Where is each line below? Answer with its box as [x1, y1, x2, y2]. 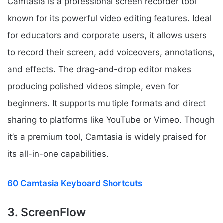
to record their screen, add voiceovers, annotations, [7, 47, 215, 57]
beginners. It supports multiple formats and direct [7, 98, 206, 108]
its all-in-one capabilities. [7, 148, 109, 159]
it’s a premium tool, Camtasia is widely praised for [7, 131, 206, 142]
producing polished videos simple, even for [7, 81, 179, 91]
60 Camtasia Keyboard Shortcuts [7, 178, 142, 188]
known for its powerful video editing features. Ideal [7, 13, 212, 23]
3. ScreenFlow [7, 205, 86, 219]
